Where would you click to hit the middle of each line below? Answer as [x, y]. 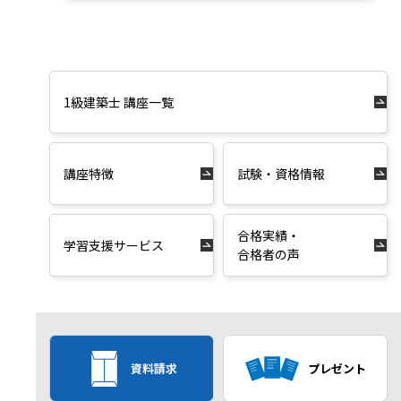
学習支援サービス [114, 245]
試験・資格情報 [281, 173]
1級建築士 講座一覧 [119, 102]
